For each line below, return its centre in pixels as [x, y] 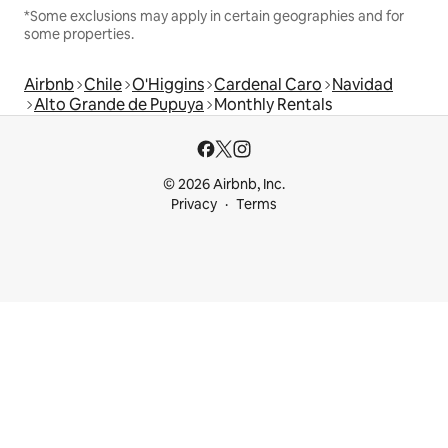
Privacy [194, 204]
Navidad [362, 85]
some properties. [79, 34]
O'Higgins [168, 85]
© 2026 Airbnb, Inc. [224, 184]
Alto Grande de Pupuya [119, 105]
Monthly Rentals [273, 105]
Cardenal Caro [268, 85]
